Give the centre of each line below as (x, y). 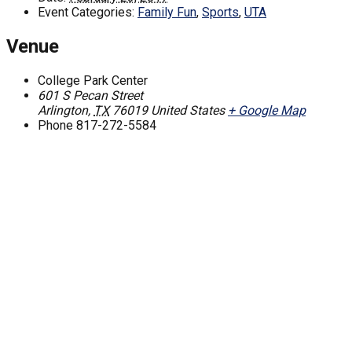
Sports (220, 13)
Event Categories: (86, 13)
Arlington (63, 111)
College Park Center (93, 81)
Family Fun (167, 13)
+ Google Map (267, 111)
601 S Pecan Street (90, 96)
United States (188, 111)
